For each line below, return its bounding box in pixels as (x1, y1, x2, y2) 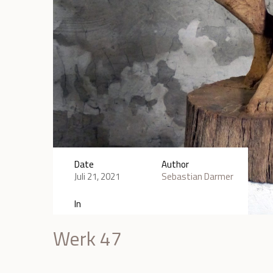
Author (161, 157, 189, 171)
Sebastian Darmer (161, 169, 233, 183)
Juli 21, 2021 (74, 169, 121, 183)
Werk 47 (53, 223, 122, 253)
